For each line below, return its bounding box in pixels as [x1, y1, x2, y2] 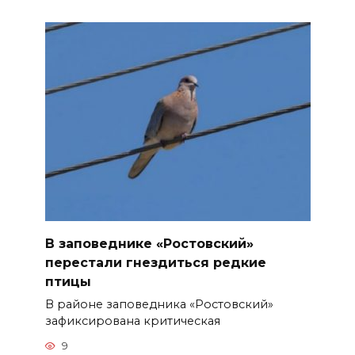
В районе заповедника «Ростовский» [44, 296, 273, 311]
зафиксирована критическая [44, 313, 220, 328]
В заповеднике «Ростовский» [44, 235, 254, 251]
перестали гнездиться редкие [44, 254, 266, 270]
